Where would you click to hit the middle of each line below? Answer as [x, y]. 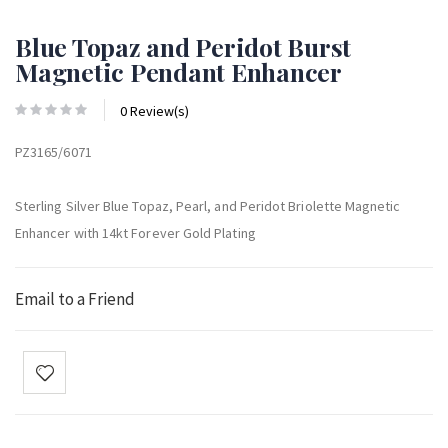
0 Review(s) [154, 110]
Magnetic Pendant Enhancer [178, 71]
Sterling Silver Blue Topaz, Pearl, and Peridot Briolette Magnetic [208, 205]
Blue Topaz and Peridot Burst [183, 46]
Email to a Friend [75, 298]
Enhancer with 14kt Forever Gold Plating [135, 232]
